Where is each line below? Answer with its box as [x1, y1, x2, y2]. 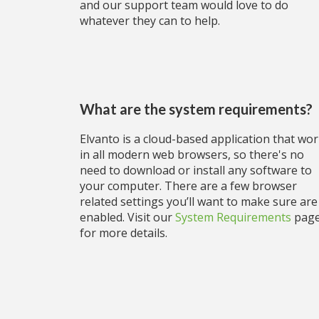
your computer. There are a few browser [80, 178, 297, 194]
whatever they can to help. [80, 13, 220, 28]
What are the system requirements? [80, 100, 313, 117]
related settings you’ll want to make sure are [80, 194, 318, 209]
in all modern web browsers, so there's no [80, 147, 304, 162]
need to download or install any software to [80, 162, 312, 178]
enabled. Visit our [80, 209, 175, 225]
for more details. [80, 225, 167, 241]
